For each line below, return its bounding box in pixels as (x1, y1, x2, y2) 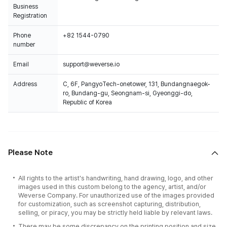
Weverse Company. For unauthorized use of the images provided (18, 192, 214, 199)
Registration (13, 12, 47, 19)
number (13, 41, 35, 48)
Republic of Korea (63, 99, 112, 106)
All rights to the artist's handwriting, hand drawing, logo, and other (18, 174, 213, 182)
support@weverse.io (63, 61, 120, 68)
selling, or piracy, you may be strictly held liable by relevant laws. (18, 209, 212, 216)
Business (13, 3, 38, 10)
